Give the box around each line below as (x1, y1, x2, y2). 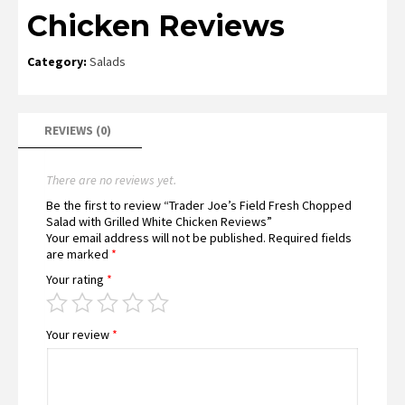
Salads (89, 52, 126, 70)
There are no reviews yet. (46, 171, 176, 188)
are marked (46, 245, 111, 262)
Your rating (46, 270, 107, 287)
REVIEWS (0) (44, 121, 111, 138)
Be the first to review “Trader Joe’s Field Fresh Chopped (46, 196, 352, 213)
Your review (46, 325, 112, 343)
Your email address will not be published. (46, 229, 266, 246)
